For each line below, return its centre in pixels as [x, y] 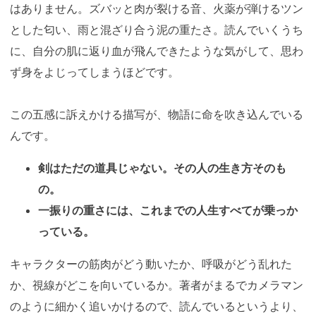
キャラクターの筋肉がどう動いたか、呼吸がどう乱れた [151, 264]
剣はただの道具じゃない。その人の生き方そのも [162, 168]
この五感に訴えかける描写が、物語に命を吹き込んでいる [157, 115]
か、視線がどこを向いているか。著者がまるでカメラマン [157, 285]
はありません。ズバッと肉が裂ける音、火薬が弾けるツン [157, 9]
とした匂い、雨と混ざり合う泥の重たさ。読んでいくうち [157, 30]
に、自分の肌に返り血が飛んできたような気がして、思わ [157, 51]
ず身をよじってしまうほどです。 [95, 72]
